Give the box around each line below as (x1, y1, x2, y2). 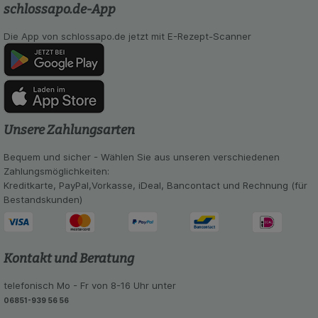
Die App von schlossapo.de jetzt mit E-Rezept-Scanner (3, 31, 251, 43)
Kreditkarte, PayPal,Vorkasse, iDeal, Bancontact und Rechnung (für (3, 179, 307, 191)
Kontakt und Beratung (3, 251, 134, 267)
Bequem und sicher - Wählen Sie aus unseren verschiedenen (3, 150, 280, 163)
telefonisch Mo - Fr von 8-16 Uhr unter (3, 280, 176, 292)
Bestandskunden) (3, 193, 82, 205)
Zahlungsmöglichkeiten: (3, 165, 109, 177)
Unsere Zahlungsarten (3, 121, 135, 138)
